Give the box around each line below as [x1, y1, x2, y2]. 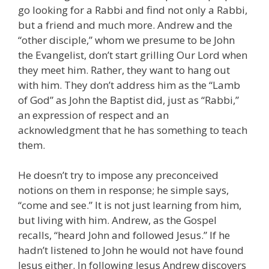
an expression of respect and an [18, 107, 169, 122]
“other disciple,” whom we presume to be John [18, 32, 235, 47]
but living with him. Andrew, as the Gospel [18, 213, 217, 228]
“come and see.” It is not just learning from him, [18, 198, 241, 213]
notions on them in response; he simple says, [18, 183, 229, 198]
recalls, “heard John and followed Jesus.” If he [18, 228, 230, 243]
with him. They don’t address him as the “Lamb [18, 77, 240, 92]
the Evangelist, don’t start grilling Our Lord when [18, 47, 247, 62]
